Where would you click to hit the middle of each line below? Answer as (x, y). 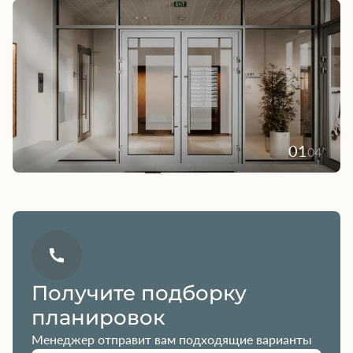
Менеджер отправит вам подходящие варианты (172, 339)
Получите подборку (139, 292)
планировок (98, 316)
